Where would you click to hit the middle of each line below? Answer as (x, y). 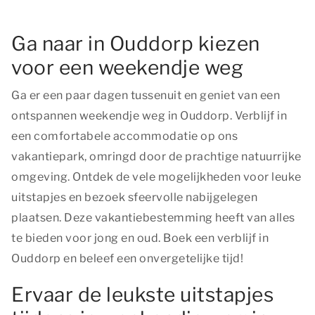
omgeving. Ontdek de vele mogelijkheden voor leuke (156, 177)
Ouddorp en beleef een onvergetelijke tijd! (127, 258)
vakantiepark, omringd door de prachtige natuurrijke (156, 156)
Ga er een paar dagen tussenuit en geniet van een (146, 95)
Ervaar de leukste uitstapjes (142, 295)
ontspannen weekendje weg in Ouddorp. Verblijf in (149, 116)
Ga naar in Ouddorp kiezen (136, 44)
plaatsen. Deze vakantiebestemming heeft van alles (153, 218)
